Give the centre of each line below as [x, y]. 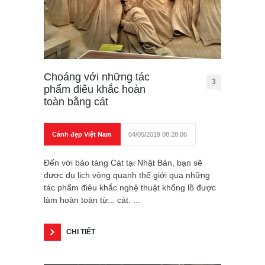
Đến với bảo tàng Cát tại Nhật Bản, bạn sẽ [123, 163]
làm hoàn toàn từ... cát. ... [92, 200]
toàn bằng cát [76, 102]
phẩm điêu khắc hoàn [95, 90]
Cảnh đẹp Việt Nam [82, 135]
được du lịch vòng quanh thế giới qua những [127, 175]
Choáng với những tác [97, 77]
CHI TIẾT [81, 232]
